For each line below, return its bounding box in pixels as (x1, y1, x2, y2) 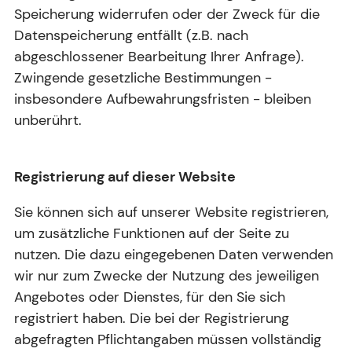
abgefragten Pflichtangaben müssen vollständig (14, 330, 321, 350)
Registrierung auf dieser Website (14, 167, 236, 187)
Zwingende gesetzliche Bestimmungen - (14, 68, 272, 88)
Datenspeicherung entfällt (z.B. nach (14, 26, 248, 46)
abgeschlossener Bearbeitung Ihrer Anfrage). (14, 47, 304, 67)
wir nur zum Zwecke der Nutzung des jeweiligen (14, 266, 319, 286)
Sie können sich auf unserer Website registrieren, (14, 203, 328, 222)
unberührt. (14, 111, 82, 130)
